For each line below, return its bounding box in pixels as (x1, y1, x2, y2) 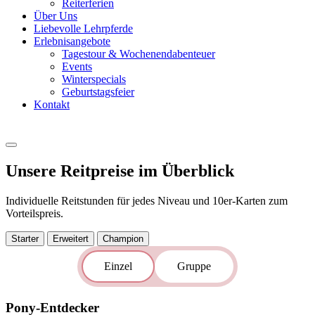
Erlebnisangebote (34, 35, 110, 48)
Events (62, 60, 92, 73)
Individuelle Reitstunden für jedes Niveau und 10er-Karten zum (6, 195, 288, 207)
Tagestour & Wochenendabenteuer (62, 48, 215, 60)
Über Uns (34, 10, 77, 22)
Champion (103, 233, 143, 245)
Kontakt (34, 98, 70, 111)
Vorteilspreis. (6, 207, 63, 220)
